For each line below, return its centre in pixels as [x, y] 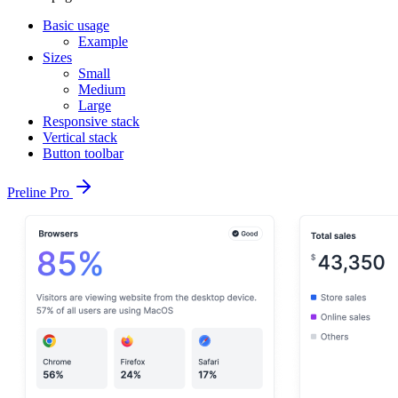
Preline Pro [40, 192]
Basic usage [76, 25]
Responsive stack [91, 121]
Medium [102, 89]
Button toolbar [83, 153]
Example [103, 41]
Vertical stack [80, 137]
